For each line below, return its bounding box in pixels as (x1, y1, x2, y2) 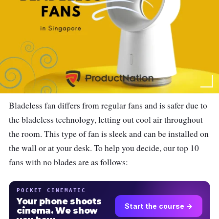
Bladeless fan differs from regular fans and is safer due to (9, 100, 207, 111)
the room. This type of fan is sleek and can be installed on (9, 128, 209, 140)
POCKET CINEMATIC (17, 187, 87, 194)
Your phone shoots (17, 197, 102, 207)
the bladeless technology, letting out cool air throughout (9, 114, 203, 126)
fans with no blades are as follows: (9, 156, 128, 168)
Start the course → (124, 201, 193, 210)
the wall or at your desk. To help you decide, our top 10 (9, 142, 199, 154)
